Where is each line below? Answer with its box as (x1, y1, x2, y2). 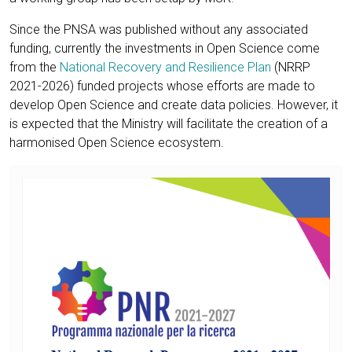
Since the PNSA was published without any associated (9, 22, 308, 38)
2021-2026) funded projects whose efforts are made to (9, 79, 315, 94)
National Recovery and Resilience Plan (60, 60, 271, 75)
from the (9, 60, 60, 75)
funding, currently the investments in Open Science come (9, 41, 320, 57)
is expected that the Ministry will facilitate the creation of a (9, 116, 328, 132)
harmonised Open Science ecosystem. (9, 135, 224, 151)
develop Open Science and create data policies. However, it (9, 97, 338, 113)
